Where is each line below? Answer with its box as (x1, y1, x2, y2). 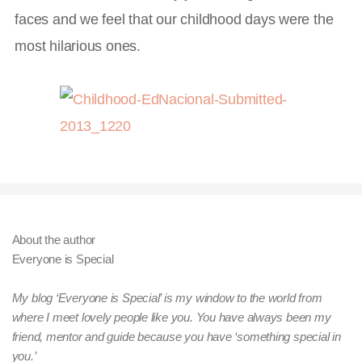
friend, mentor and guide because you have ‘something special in (11, 330, 341, 344)
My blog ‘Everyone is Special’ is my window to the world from (11, 292, 322, 305)
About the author (11, 234, 96, 247)
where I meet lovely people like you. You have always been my (11, 311, 331, 325)
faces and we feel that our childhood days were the (15, 10, 334, 27)
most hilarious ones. (15, 36, 141, 54)
